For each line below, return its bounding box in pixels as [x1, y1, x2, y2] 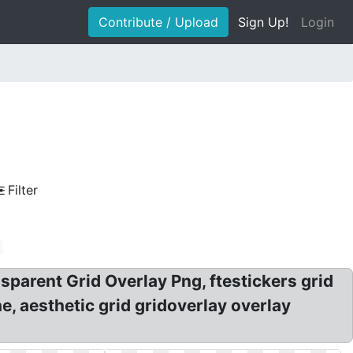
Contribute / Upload [98, 14, 218, 30]
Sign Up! [238, 14, 288, 30]
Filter [8, 182, 38, 198]
